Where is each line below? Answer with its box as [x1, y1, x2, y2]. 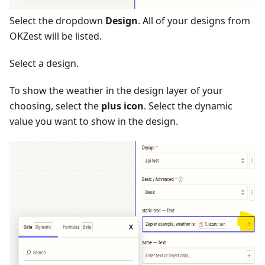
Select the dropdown [9, 14, 105, 27]
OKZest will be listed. [9, 30, 102, 43]
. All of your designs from [138, 14, 250, 27]
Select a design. [9, 57, 79, 70]
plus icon [101, 99, 144, 112]
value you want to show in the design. [9, 115, 178, 128]
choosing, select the [9, 99, 101, 112]
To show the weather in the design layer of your [9, 84, 223, 97]
